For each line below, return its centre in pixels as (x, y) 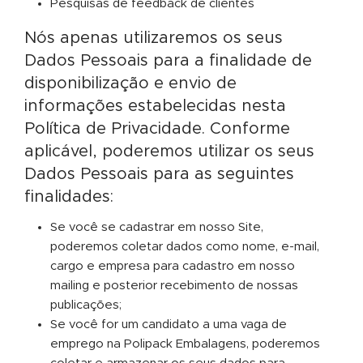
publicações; (86, 305)
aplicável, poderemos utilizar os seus (169, 152)
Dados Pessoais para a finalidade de (168, 61)
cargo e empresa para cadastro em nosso (173, 266)
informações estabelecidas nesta (155, 106)
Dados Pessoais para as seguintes (159, 174)
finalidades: (69, 197)
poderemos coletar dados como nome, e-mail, (185, 247)
